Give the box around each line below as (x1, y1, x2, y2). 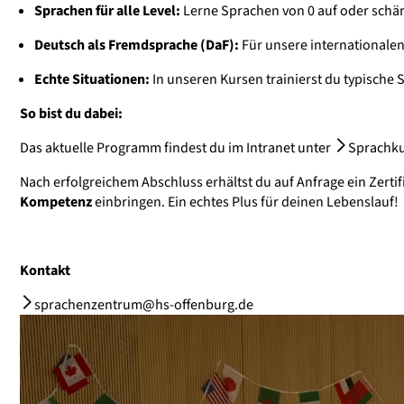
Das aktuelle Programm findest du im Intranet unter (20, 138, 334, 159)
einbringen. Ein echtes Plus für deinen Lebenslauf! (92, 192, 399, 213)
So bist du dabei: (20, 104, 123, 124)
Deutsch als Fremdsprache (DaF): (34, 35, 239, 56)
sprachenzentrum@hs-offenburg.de (34, 295, 253, 316)
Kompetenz (20, 192, 92, 213)
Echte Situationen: (34, 69, 150, 90)
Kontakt (20, 261, 70, 281)
